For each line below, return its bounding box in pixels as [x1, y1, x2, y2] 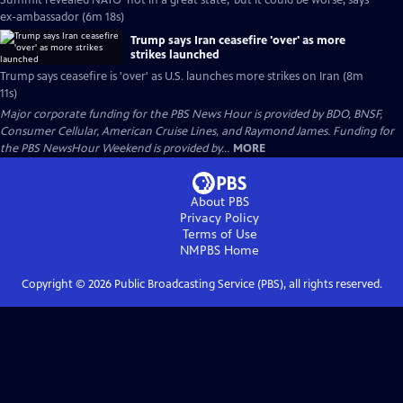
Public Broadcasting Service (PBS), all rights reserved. [111, 277, 382, 291]
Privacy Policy [180, 210, 259, 226]
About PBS [190, 194, 249, 210]
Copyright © [21, 277, 88, 291]
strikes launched [130, 47, 219, 62]
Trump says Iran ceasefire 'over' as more [130, 32, 345, 48]
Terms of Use [182, 227, 257, 242]
